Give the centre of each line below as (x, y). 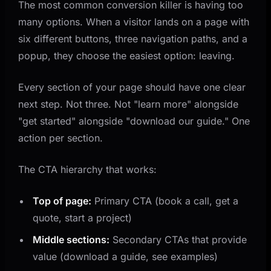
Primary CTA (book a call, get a (165, 201)
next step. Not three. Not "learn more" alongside (129, 104)
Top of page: (62, 201)
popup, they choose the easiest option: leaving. (127, 55)
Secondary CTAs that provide (178, 239)
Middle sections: (71, 239)
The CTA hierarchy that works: (88, 169)
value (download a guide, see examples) (126, 256)
